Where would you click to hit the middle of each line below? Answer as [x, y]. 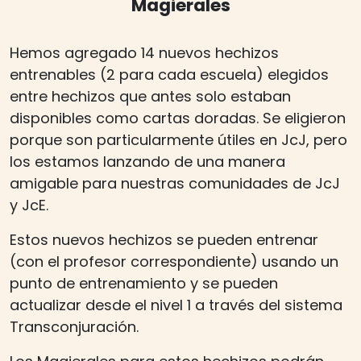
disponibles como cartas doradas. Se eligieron [178, 118]
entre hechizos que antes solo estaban [150, 97]
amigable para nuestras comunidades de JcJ [175, 184]
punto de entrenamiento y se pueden [144, 284]
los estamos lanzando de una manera [147, 162]
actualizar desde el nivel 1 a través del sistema [176, 305]
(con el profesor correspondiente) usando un [174, 262]
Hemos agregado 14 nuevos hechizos [144, 53]
